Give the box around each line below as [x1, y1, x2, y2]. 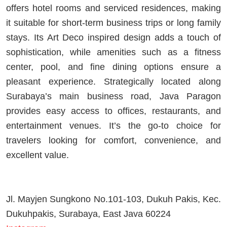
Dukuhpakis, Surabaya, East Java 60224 [6, 209, 171, 219]
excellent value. [6, 150, 69, 161]
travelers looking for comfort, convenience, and [6, 135, 221, 146]
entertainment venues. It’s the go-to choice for [6, 121, 221, 131]
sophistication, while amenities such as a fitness [6, 47, 221, 58]
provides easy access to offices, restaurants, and [6, 106, 221, 117]
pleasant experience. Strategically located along [6, 77, 221, 87]
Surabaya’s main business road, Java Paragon [6, 91, 221, 102]
